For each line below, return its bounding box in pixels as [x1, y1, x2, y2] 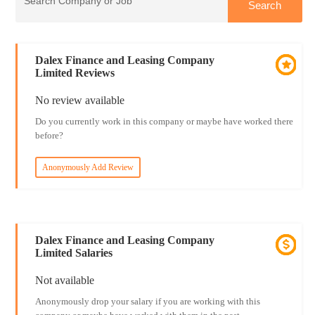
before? [34, 130, 63, 141]
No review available [34, 94, 124, 106]
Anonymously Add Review [41, 162, 134, 172]
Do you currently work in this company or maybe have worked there [34, 116, 293, 127]
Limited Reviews [34, 67, 115, 79]
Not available [34, 274, 94, 286]
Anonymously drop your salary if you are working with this [34, 296, 260, 307]
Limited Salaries [34, 247, 112, 259]
